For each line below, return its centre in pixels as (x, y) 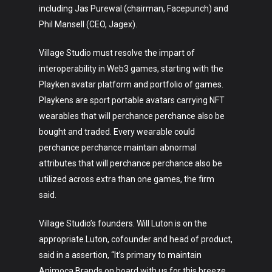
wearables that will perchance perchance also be (132, 116)
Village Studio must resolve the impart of (117, 53)
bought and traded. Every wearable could (117, 132)
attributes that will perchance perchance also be (131, 163)
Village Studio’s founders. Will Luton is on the (123, 223)
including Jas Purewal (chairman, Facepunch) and (134, 8)
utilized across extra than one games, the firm (127, 179)
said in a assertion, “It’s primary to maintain (120, 255)
